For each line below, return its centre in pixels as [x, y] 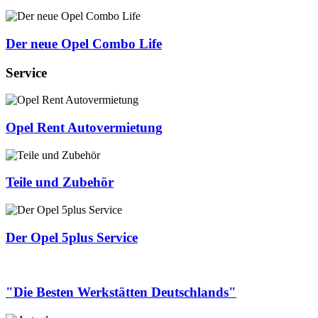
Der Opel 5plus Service [72, 237]
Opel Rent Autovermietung [84, 127]
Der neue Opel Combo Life [84, 43]
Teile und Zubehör [60, 182]
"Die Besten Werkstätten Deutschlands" [121, 292]
